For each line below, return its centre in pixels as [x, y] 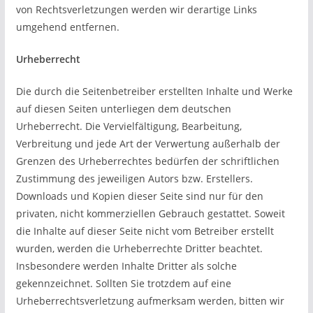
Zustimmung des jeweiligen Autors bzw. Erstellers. [134, 179]
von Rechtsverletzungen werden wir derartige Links [136, 9]
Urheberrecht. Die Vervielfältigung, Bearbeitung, [129, 126]
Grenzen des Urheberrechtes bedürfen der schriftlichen [147, 161]
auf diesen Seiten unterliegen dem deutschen [123, 109]
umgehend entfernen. [67, 27]
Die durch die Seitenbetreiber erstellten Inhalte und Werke [154, 91]
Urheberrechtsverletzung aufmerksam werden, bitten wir [150, 301]
